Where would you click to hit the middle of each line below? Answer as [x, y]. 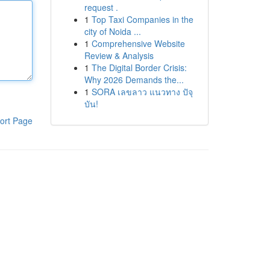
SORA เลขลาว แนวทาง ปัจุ [142, 92]
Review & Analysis [119, 55]
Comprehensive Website [138, 43]
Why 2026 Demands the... [134, 80]
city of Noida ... [112, 31]
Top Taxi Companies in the [142, 19]
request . [101, 7]
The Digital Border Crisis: [139, 67]
